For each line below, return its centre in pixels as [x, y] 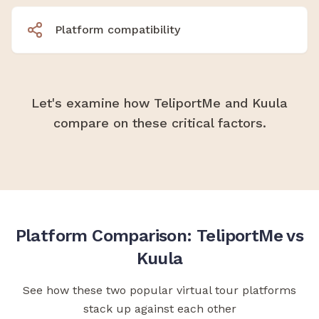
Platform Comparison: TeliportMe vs [159, 235]
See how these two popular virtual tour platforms [159, 290]
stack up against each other [159, 308]
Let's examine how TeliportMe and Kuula [159, 103]
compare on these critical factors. [159, 122]
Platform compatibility [117, 29]
